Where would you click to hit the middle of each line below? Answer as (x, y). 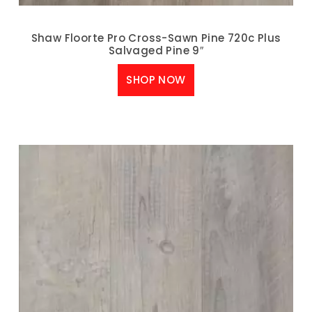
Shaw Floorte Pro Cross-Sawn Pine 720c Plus (156, 38)
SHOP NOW (156, 80)
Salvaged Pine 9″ (156, 50)
